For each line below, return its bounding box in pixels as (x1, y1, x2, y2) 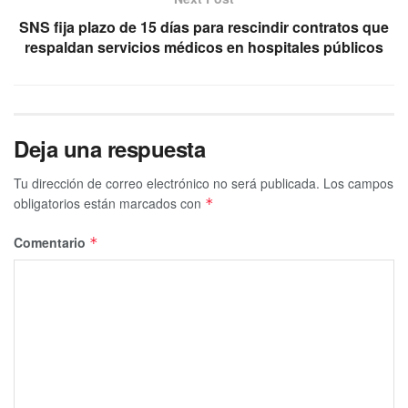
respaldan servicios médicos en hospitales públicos (25, 36, 383, 57)
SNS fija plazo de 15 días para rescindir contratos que (19, 15, 389, 37)
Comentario (14, 232, 89, 251)
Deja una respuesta (14, 132, 206, 164)
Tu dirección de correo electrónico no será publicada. (14, 173, 320, 192)
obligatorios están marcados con (14, 193, 205, 212)
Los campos (323, 173, 393, 192)
